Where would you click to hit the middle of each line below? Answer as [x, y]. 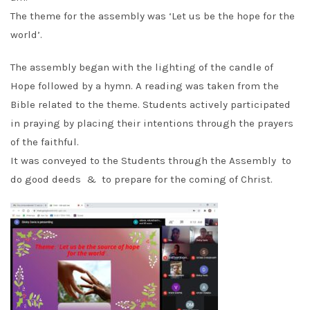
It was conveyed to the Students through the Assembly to [151, 161]
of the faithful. [45, 142]
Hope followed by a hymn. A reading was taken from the [145, 86]
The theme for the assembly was [90, 16]
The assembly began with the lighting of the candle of [142, 67]
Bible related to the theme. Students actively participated [151, 104]
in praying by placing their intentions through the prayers [152, 123]
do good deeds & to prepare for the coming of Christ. [142, 179]
